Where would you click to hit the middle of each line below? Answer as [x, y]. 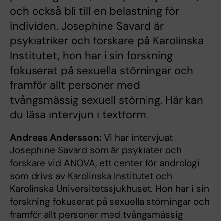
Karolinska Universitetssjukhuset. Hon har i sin [110, 188]
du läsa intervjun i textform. [79, 114]
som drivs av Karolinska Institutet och [91, 176]
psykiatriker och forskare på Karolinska [107, 40]
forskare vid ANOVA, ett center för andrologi [105, 163]
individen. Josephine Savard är [87, 26]
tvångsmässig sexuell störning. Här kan [107, 100]
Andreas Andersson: [57, 137]
